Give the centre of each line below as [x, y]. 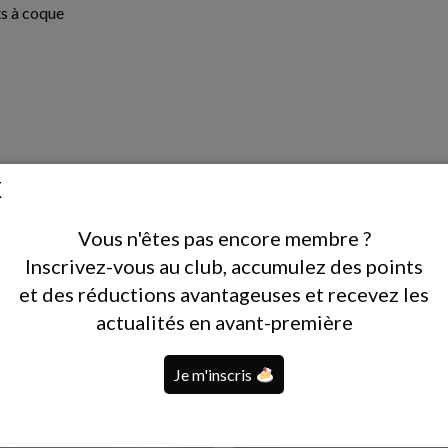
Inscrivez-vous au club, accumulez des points [224, 266]
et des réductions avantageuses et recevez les [224, 294]
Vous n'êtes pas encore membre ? [224, 238]
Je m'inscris [215, 374]
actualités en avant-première [224, 322]
